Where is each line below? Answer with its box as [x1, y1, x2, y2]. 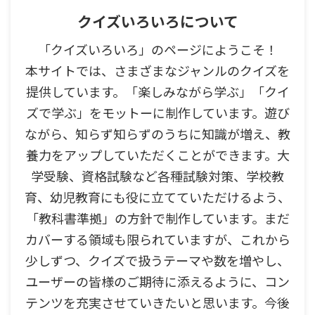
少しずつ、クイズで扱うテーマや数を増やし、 [25, 251, 290, 270]
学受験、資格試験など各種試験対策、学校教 [31, 167, 284, 186]
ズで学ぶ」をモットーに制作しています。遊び [25, 103, 290, 122]
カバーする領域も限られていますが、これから [25, 230, 290, 249]
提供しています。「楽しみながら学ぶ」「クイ [25, 82, 290, 101]
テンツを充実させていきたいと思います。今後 [25, 293, 290, 312]
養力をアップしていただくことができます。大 [25, 146, 290, 165]
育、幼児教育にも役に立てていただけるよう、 [25, 188, 290, 207]
